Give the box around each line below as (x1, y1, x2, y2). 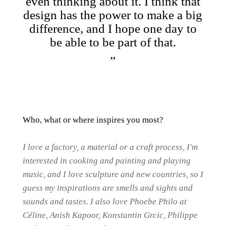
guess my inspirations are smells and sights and (22, 183, 193, 193)
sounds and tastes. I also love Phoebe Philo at (22, 197, 187, 206)
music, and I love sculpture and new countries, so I (22, 169, 203, 179)
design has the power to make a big (23, 8, 203, 22)
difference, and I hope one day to (29, 22, 197, 35)
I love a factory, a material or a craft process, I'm (22, 142, 198, 152)
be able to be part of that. (49, 35, 176, 49)
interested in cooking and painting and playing (22, 156, 191, 165)
